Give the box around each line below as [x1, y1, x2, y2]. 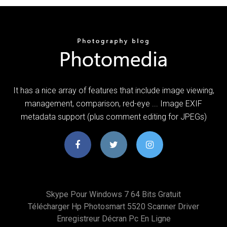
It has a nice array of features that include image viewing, [13, 85, 214, 95]
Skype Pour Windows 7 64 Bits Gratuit [46, 189, 181, 199]
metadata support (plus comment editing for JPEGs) [20, 111, 207, 122]
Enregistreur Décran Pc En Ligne [56, 213, 171, 223]
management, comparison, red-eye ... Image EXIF [25, 98, 202, 108]
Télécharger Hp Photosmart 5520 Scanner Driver [28, 201, 199, 211]
